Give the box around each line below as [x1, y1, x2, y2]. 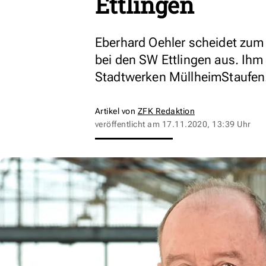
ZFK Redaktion [137, 106, 195, 116]
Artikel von [95, 106, 138, 116]
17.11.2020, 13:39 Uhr [161, 119, 251, 129]
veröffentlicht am [95, 119, 162, 129]
